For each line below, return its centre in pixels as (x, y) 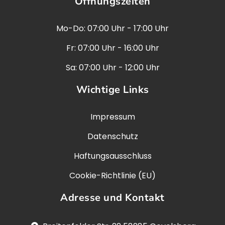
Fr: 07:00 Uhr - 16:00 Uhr (113, 48)
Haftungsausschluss (113, 156)
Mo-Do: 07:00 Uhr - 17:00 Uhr (113, 29)
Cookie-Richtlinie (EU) (113, 176)
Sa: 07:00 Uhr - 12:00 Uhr (113, 68)
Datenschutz (113, 137)
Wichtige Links (113, 90)
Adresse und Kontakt (113, 198)
